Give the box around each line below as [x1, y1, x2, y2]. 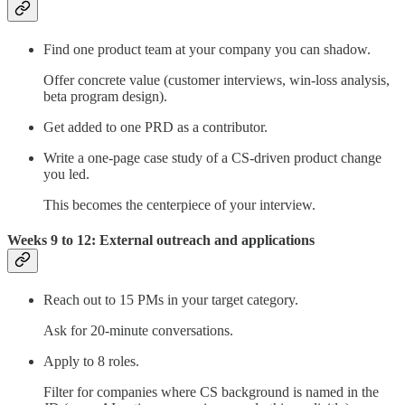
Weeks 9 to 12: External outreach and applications [7, 231, 315, 248]
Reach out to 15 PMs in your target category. [43, 292, 298, 308]
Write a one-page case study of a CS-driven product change [43, 149, 381, 165]
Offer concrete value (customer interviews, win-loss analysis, [43, 71, 390, 88]
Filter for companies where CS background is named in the [43, 384, 379, 400]
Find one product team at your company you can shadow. [43, 41, 371, 57]
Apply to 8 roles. [43, 353, 139, 370]
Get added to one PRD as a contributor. [43, 118, 268, 135]
